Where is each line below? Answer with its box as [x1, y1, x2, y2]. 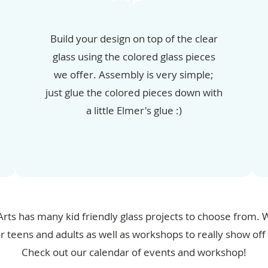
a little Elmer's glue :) [86, 103, 182, 118]
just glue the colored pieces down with [45, 86, 223, 100]
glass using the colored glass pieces [52, 50, 215, 64]
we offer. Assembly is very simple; [54, 68, 214, 82]
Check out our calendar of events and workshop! [22, 245, 246, 260]
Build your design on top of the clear [50, 32, 218, 46]
